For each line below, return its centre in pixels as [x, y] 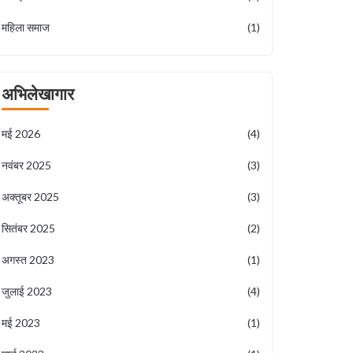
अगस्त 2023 [28, 260]
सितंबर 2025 [28, 228]
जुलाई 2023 [27, 291]
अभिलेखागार [38, 93]
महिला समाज [26, 27]
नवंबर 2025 [26, 165]
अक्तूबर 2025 [30, 197]
